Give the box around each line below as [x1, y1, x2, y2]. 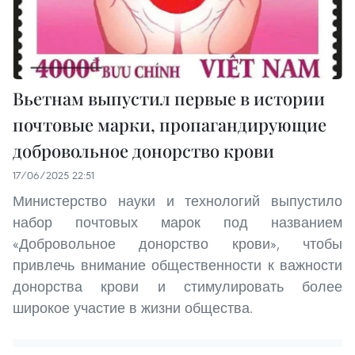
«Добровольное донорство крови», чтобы [13, 235, 342, 254]
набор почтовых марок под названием [13, 213, 342, 232]
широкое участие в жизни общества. [13, 299, 253, 318]
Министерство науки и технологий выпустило [13, 192, 342, 211]
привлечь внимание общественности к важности [13, 256, 342, 275]
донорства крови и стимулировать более [13, 277, 342, 296]
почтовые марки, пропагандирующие [13, 113, 326, 137]
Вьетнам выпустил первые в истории [13, 86, 325, 111]
